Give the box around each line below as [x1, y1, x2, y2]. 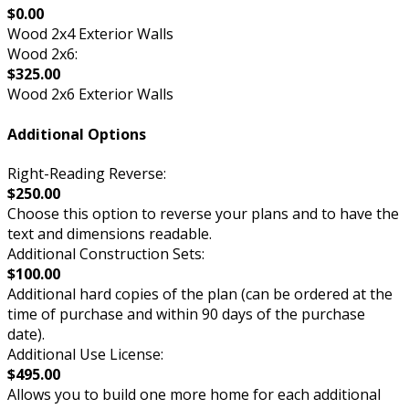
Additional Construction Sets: [7, 244, 204, 264]
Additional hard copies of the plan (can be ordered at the [7, 284, 393, 304]
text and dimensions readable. [7, 224, 212, 244]
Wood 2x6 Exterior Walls [7, 84, 173, 105]
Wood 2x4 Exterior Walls [7, 24, 173, 45]
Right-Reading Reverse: [7, 163, 166, 184]
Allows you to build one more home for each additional [7, 384, 381, 404]
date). [7, 324, 45, 344]
